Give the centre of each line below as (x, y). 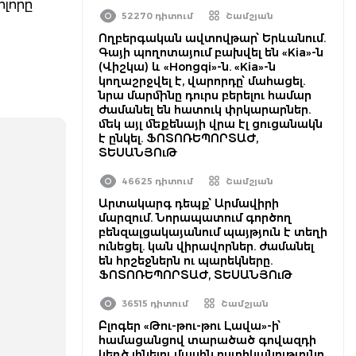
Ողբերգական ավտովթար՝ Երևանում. (212, 38)
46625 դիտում (157, 181)
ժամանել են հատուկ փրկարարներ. (205, 110)
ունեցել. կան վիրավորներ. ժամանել (206, 246)
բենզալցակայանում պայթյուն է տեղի (213, 232)
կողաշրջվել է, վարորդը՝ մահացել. (202, 81)
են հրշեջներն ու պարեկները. (186, 261)
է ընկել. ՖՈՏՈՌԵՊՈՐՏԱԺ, (178, 138)
